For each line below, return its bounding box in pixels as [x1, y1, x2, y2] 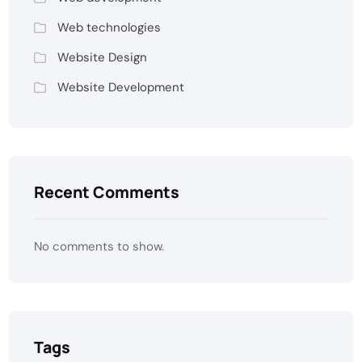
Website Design [57, 48, 148, 65]
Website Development [57, 78, 185, 95]
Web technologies [57, 19, 162, 36]
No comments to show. [34, 238, 165, 255]
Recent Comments [34, 180, 180, 203]
